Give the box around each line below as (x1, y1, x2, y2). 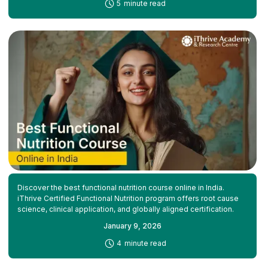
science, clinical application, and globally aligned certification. (17, 204, 234, 214)
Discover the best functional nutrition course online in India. (17, 182, 224, 192)
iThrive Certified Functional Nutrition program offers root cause (17, 193, 239, 203)
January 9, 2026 (103, 221, 162, 230)
